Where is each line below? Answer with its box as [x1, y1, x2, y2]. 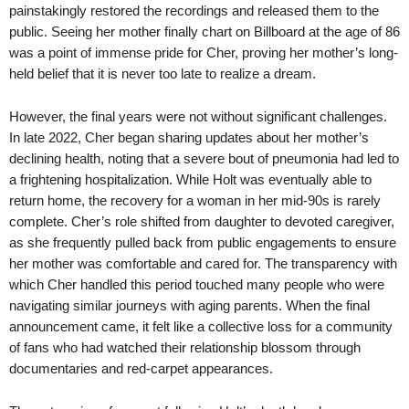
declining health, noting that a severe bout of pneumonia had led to [9, 150, 399, 166]
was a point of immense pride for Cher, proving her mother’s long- [9, 44, 398, 60]
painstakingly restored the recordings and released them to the [9, 2, 379, 18]
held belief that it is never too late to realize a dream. [9, 65, 316, 81]
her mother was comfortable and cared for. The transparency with [9, 255, 397, 271]
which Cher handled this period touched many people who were [9, 276, 384, 292]
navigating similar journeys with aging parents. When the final [9, 297, 370, 313]
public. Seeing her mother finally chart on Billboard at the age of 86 [9, 23, 400, 39]
